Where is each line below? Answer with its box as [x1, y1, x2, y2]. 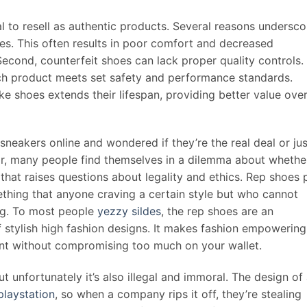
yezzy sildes [97, 204, 161, 219]
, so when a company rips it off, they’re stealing [55, 287, 302, 302]
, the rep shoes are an [161, 204, 273, 219]
